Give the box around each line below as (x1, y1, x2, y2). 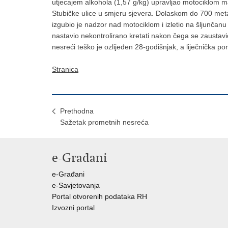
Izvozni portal (52, 204, 95, 212)
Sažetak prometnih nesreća (60, 118, 149, 126)
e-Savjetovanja (52, 181, 100, 189)
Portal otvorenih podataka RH (52, 192, 147, 201)
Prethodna (60, 107, 94, 115)
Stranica (52, 65, 78, 73)
